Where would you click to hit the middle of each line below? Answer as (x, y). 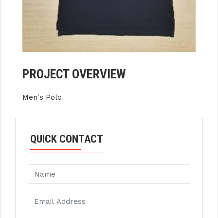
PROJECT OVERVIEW (74, 74)
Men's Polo (42, 98)
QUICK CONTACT (67, 139)
